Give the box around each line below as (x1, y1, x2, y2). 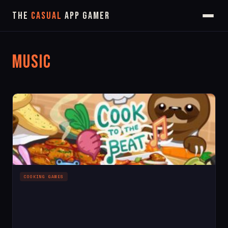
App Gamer (62, 9, 110, 22)
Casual (31, 9, 62, 22)
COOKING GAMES (24, 174, 64, 180)
